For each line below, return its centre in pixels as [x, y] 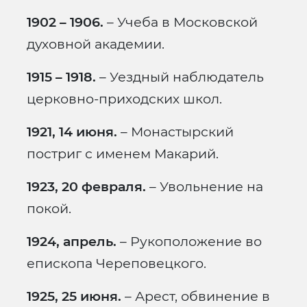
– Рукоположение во [189, 242]
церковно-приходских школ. [124, 99]
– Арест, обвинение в [196, 296]
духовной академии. [96, 44]
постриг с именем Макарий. [123, 154]
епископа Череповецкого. [116, 263]
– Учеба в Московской [181, 22]
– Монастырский [175, 132]
